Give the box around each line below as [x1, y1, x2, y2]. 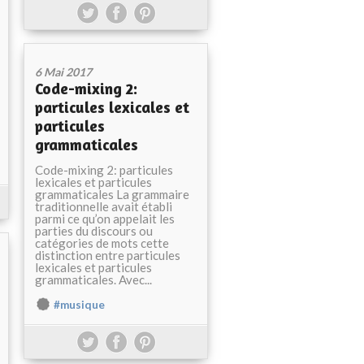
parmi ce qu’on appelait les [35, 211, 175, 226]
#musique [54, 298, 105, 311]
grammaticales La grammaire [35, 187, 189, 201]
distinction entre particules [35, 248, 180, 262]
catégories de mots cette [35, 236, 169, 250]
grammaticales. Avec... [35, 272, 152, 287]
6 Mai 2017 [35, 65, 92, 79]
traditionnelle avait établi [35, 199, 172, 214]
